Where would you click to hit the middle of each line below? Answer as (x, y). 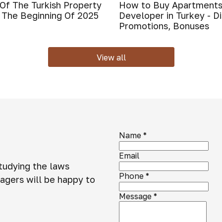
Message (135, 196)
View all (111, 57)
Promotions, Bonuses (164, 26)
